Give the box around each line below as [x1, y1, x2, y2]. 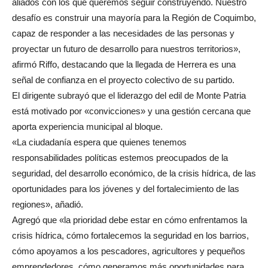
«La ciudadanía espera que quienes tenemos [12, 137, 187, 148]
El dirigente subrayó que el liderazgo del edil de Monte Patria [12, 90, 246, 101]
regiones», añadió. [12, 199, 83, 210]
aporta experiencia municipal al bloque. [12, 121, 163, 132]
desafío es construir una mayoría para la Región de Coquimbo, [12, 13, 256, 23]
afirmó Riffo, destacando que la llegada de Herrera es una [12, 59, 236, 70]
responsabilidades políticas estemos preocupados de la [12, 153, 228, 163]
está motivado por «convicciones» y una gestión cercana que [12, 106, 251, 117]
